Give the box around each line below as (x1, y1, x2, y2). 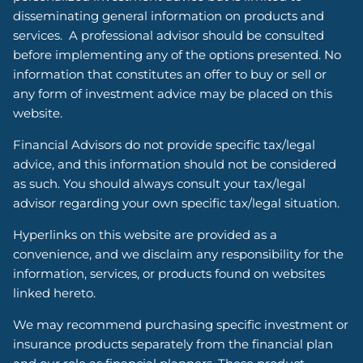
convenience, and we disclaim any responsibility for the (13, 246, 344, 262)
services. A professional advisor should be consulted (13, 27, 325, 43)
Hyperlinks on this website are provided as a (13, 226, 278, 242)
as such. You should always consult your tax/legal (13, 175, 306, 191)
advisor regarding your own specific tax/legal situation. (13, 194, 340, 211)
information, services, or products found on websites (13, 265, 326, 281)
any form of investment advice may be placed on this (13, 85, 333, 101)
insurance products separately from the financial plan (13, 335, 334, 352)
